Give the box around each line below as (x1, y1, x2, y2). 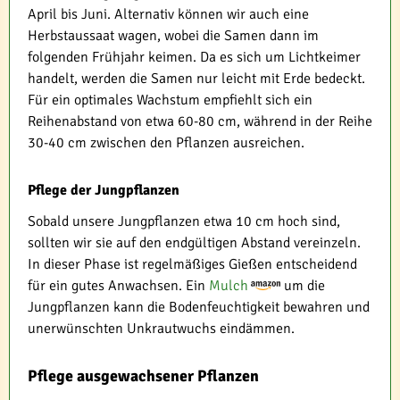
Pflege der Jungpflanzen (28, 180, 179, 199)
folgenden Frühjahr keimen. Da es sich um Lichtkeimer (28, 47, 361, 66)
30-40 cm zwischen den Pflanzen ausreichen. (28, 133, 304, 152)
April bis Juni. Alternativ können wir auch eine (28, 4, 309, 23)
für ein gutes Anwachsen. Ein (28, 276, 209, 295)
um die (280, 276, 325, 295)
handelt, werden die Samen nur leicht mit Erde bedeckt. (28, 69, 365, 87)
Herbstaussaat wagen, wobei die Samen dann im (28, 26, 319, 45)
